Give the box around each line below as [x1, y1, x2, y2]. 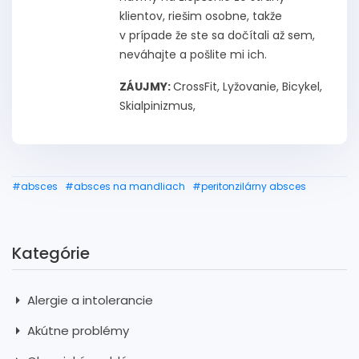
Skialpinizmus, [119, 97, 196, 114]
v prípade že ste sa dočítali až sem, [119, 26, 315, 43]
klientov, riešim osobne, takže [119, 7, 282, 24]
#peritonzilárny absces [192, 179, 306, 193]
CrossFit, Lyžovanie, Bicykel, [173, 78, 322, 95]
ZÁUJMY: [119, 78, 173, 95]
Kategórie [12, 241, 90, 264]
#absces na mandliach [65, 179, 185, 193]
